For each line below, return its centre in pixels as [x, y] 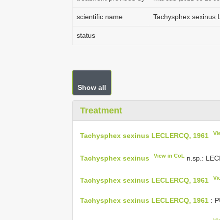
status [86, 35]
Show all [92, 87]
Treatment [101, 110]
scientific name [100, 17]
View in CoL [169, 155]
